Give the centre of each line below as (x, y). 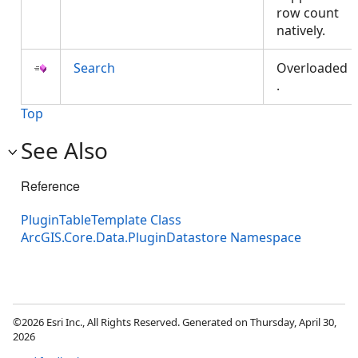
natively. (304, 30)
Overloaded (312, 68)
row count (308, 13)
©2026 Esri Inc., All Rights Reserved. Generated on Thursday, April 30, (175, 322)
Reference (50, 186)
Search (94, 68)
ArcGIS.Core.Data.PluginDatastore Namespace (161, 238)
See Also (64, 150)
